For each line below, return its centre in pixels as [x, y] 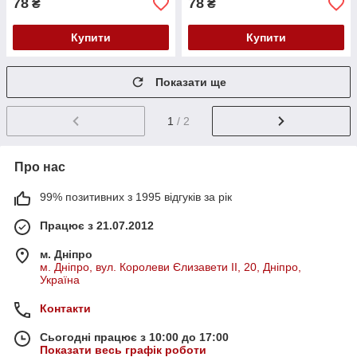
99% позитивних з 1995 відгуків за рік [136, 196]
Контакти [65, 308]
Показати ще [191, 82]
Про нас [40, 167]
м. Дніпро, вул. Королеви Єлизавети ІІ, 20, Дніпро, [171, 267]
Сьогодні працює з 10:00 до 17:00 [134, 337]
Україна [60, 279]
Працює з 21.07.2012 [97, 225]
